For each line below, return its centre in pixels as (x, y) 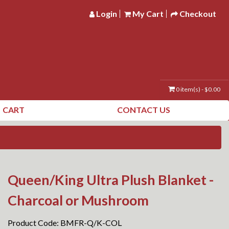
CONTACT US (143, 110)
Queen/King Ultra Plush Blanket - (111, 180)
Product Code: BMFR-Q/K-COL (65, 223)
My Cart (148, 14)
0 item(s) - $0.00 (198, 89)
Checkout (198, 14)
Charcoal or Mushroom (78, 200)
